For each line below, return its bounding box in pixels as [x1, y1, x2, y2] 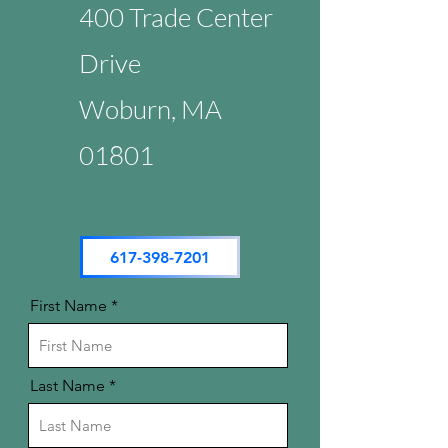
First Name [30, 296, 107, 315]
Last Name [30, 376, 105, 395]
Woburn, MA [79, 93, 222, 125]
